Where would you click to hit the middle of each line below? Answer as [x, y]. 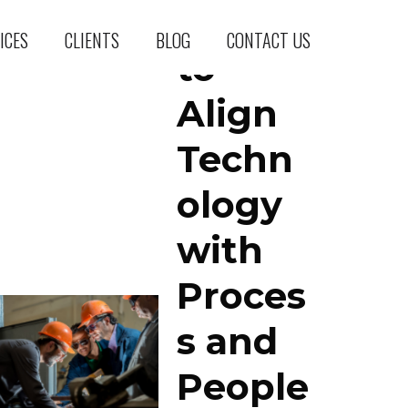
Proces [242, 296]
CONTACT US [269, 40]
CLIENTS [92, 40]
